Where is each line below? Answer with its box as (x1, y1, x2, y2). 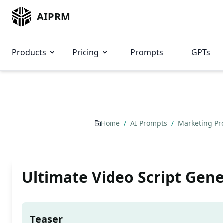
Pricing (72, 47, 99, 58)
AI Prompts (130, 118, 169, 128)
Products (12, 47, 46, 58)
